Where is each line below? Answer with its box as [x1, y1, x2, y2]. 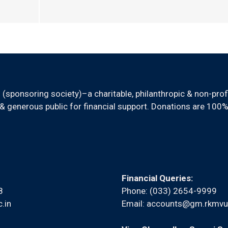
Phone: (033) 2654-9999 [122, 186, 217, 196]
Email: [122, 198, 147, 209]
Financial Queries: [122, 173, 193, 183]
